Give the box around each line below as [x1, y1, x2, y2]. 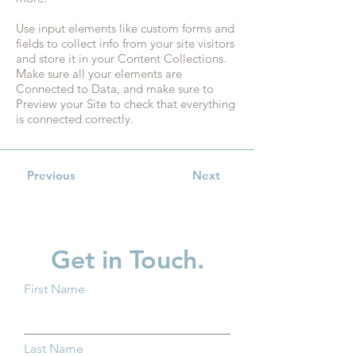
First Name [24, 281, 85, 296]
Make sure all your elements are [16, 66, 182, 81]
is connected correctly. [16, 111, 133, 126]
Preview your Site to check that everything [16, 96, 235, 111]
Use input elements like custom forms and [16, 21, 234, 36]
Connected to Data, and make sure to [16, 81, 214, 96]
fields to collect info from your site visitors [16, 36, 234, 51]
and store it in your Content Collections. [16, 51, 226, 66]
